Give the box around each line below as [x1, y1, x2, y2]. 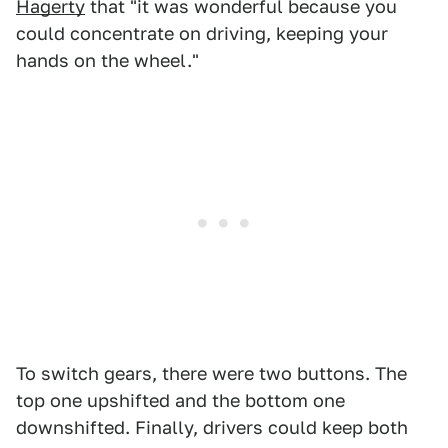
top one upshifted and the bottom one [16, 390, 345, 412]
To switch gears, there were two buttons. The [16, 363, 407, 385]
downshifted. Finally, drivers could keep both [16, 417, 408, 439]
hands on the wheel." [16, 50, 199, 72]
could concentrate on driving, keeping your [16, 23, 388, 45]
